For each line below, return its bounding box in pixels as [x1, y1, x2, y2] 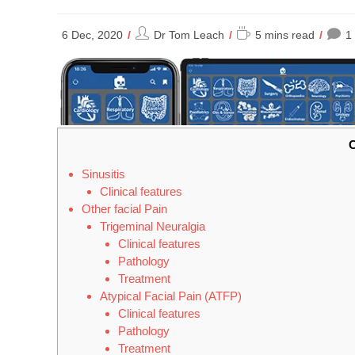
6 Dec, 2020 [62, 29, 123, 41]
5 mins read [255, 29, 315, 41]
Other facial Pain [82, 202, 167, 216]
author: [135, 44, 170, 56]
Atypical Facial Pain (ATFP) [99, 289, 242, 303]
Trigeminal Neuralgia [99, 219, 205, 234]
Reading [236, 27, 278, 40]
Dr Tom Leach [154, 29, 224, 41]
